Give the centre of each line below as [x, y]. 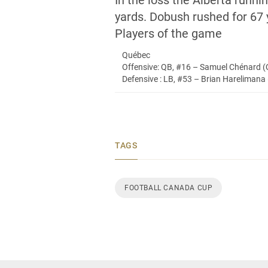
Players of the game [168, 33]
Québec [136, 55]
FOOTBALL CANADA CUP [169, 188]
